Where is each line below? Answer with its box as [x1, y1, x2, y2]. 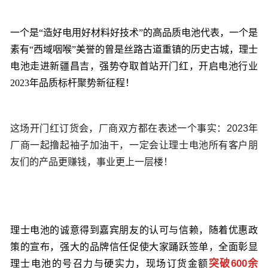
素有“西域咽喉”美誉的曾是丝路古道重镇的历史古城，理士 [10, 44, 258, 54]
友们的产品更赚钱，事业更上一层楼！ [10, 156, 173, 167]
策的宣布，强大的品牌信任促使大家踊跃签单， [10, 241, 219, 252]
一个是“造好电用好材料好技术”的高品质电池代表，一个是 [10, 27, 258, 38]
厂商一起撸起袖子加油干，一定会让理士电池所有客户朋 [10, 139, 258, 150]
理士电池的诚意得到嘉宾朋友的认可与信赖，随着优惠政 [10, 224, 258, 235]
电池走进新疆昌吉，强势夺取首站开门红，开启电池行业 [10, 60, 258, 71]
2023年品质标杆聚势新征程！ [10, 77, 135, 88]
